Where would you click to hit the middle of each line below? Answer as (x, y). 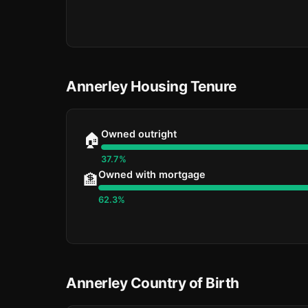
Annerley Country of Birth (153, 283)
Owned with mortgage (152, 174)
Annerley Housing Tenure (151, 86)
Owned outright (139, 134)
